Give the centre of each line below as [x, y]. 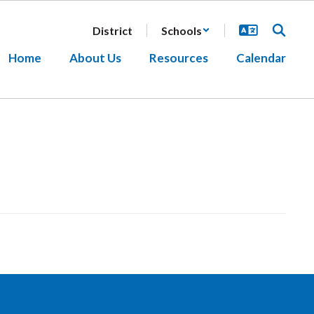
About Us [95, 58]
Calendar [261, 58]
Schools [182, 30]
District [112, 30]
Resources [179, 58]
